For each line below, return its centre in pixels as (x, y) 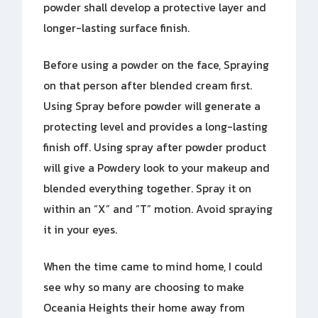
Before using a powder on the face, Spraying (157, 65)
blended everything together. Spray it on (148, 188)
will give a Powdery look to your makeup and (157, 168)
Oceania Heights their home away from (144, 308)
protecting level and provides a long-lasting (156, 126)
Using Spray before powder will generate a (152, 106)
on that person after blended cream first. (148, 85)
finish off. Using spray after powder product (155, 147)
